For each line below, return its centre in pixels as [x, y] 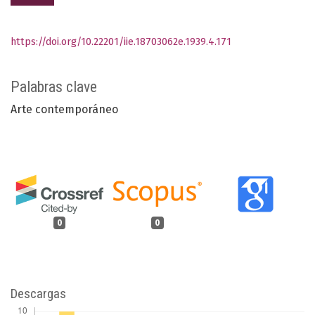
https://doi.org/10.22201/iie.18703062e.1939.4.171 [121, 42]
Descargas [38, 293]
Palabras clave [54, 87]
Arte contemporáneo [64, 110]
